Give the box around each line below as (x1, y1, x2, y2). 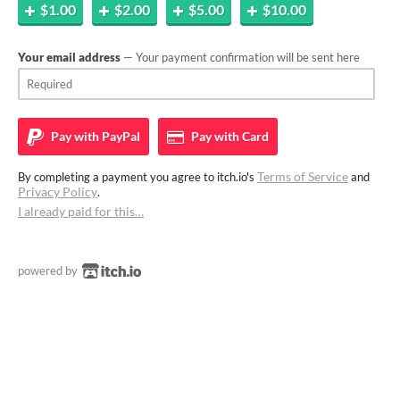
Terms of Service (257, 169, 348, 184)
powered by (18, 263, 80, 278)
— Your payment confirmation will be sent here (121, 50, 360, 64)
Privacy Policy (18, 184, 97, 199)
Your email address (18, 50, 121, 64)
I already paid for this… (18, 204, 144, 219)
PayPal (99, 129, 140, 144)
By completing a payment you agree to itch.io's (18, 170, 257, 184)
